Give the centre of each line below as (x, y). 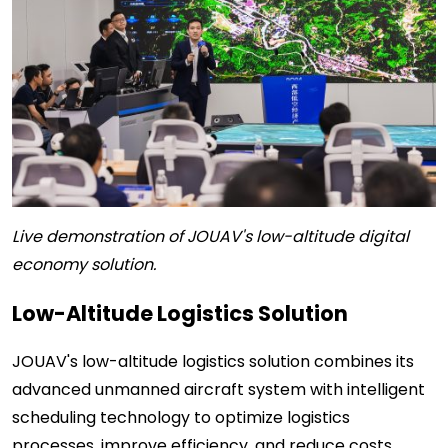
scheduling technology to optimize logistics (181, 417)
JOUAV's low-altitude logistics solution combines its (213, 361)
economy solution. (84, 264)
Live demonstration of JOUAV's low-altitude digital (210, 236)
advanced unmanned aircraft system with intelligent (218, 389)
